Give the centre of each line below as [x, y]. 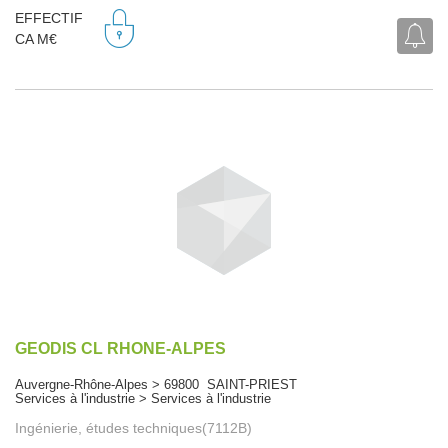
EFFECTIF [49, 18]
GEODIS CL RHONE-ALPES [120, 348]
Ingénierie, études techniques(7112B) [133, 427]
